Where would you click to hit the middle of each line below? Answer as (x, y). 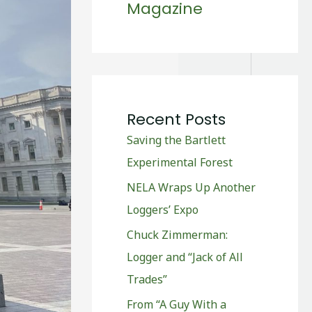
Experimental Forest (180, 162)
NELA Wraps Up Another (191, 187)
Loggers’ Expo (163, 209)
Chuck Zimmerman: (177, 234)
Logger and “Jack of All (185, 257)
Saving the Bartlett (176, 140)
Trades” (147, 279)
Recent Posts (176, 119)
